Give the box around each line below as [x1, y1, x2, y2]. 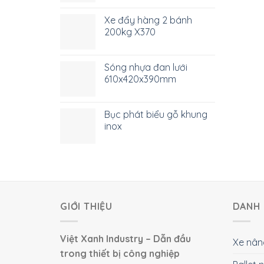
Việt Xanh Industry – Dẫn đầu [60, 232, 191, 245]
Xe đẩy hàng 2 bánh [104, 14, 192, 26]
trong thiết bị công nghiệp [60, 247, 180, 259]
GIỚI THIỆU [60, 200, 113, 212]
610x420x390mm [104, 73, 176, 85]
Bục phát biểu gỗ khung [104, 108, 207, 120]
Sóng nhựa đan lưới [104, 61, 187, 73]
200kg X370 [104, 26, 156, 38]
